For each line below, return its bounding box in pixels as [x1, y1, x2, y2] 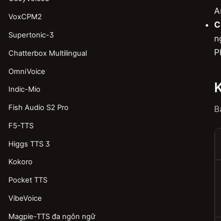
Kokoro [8, 157, 33, 167]
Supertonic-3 [8, 30, 54, 39]
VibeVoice [8, 194, 42, 203]
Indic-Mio [8, 85, 40, 94]
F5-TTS [8, 121, 34, 130]
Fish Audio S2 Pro [8, 103, 69, 112]
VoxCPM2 [8, 12, 42, 22]
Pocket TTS [8, 176, 47, 185]
